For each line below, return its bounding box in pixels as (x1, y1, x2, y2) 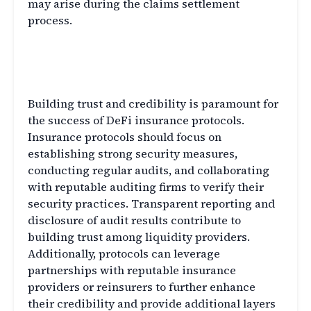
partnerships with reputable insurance (28, 262, 236, 278)
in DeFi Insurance (28, 61, 167, 85)
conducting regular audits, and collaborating (28, 162, 269, 178)
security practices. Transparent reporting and (28, 196, 275, 212)
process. (28, 12, 72, 28)
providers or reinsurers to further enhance (28, 279, 255, 295)
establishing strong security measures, (28, 146, 237, 162)
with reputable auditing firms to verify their (28, 179, 264, 195)
